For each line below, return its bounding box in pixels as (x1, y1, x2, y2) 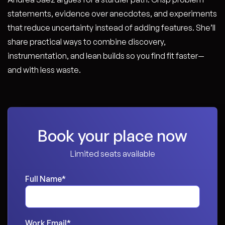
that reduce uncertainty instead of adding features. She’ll (8, 23, 215, 33)
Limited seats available (70, 149, 155, 159)
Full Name (25, 174, 62, 184)
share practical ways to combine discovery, (8, 37, 166, 47)
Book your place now (38, 126, 187, 146)
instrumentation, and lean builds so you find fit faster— (8, 51, 204, 61)
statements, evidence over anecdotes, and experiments (8, 9, 217, 19)
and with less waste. (8, 65, 81, 75)
